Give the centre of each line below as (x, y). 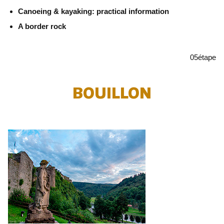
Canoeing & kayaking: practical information (93, 11)
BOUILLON (112, 93)
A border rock (42, 26)
